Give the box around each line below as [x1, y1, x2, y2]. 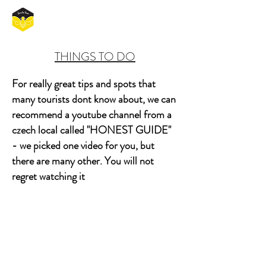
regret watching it [12, 169, 85, 184]
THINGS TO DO [55, 48, 135, 65]
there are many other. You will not [12, 153, 154, 169]
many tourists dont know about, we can [12, 91, 176, 107]
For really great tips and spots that [12, 76, 156, 91]
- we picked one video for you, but [12, 138, 154, 153]
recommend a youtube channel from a [12, 107, 172, 122]
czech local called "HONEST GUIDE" [12, 122, 171, 138]
